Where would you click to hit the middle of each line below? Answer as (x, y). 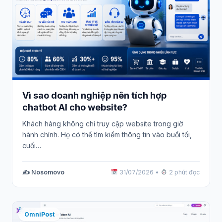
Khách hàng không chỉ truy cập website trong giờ (103, 124)
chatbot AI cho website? (75, 108)
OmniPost (39, 215)
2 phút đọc (184, 172)
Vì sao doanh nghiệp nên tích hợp (94, 96)
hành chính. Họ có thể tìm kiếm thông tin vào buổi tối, (107, 135)
